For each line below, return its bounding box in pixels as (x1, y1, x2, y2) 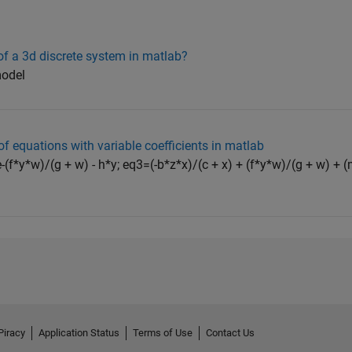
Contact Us (206, 327, 255, 339)
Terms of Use (133, 327, 192, 339)
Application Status (38, 327, 119, 339)
